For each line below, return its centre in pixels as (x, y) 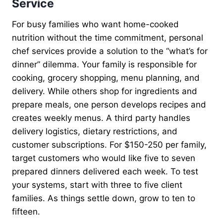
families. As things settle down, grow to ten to (104, 198)
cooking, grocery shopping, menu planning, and (106, 78)
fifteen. (26, 211)
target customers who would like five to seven (104, 158)
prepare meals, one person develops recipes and (109, 104)
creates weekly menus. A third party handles (101, 118)
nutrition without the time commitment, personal (108, 37)
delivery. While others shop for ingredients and (105, 91)
